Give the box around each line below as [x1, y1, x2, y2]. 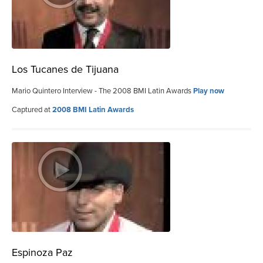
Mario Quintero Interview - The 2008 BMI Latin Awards [12, 86, 193, 96]
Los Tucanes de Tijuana [12, 62, 119, 76]
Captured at [12, 104, 52, 114]
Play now [193, 86, 224, 96]
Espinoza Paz [12, 245, 73, 259]
